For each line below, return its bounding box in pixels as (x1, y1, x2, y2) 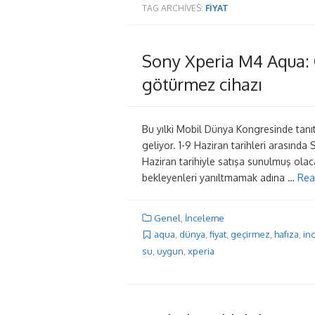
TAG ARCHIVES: (142, 3, 205, 13)
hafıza (274, 229, 299, 240)
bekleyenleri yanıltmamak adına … (142, 172, 297, 184)
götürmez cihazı (142, 73, 262, 95)
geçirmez (231, 229, 270, 240)
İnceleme (185, 212, 224, 224)
